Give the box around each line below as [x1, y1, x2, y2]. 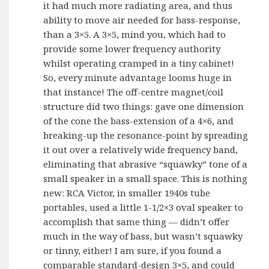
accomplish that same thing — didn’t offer [43, 216, 230, 228]
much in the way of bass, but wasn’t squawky [43, 230, 243, 243]
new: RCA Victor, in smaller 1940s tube [43, 187, 211, 199]
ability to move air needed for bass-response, [43, 14, 241, 26]
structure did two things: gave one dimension [43, 100, 244, 113]
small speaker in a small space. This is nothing [43, 172, 248, 185]
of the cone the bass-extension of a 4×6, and [43, 115, 234, 127]
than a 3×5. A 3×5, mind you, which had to [43, 28, 226, 41]
